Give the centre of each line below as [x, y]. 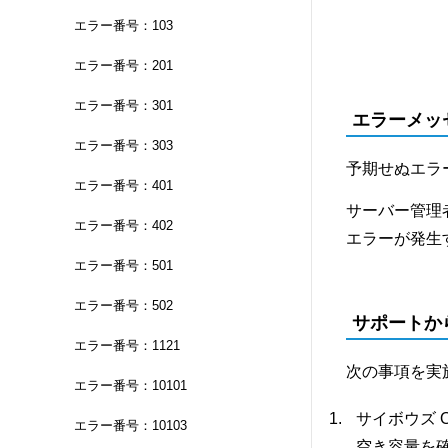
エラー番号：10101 [130, 385]
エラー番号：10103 [130, 425]
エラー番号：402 [123, 225]
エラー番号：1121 [127, 345]
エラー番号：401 [123, 185]
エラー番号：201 [123, 65]
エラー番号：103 [123, 25]
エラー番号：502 [123, 305]
